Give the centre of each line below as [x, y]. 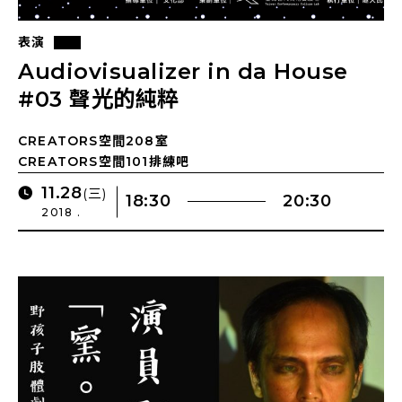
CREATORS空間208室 [93, 141]
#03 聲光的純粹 [99, 99]
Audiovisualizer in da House [183, 71]
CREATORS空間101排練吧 [104, 162]
